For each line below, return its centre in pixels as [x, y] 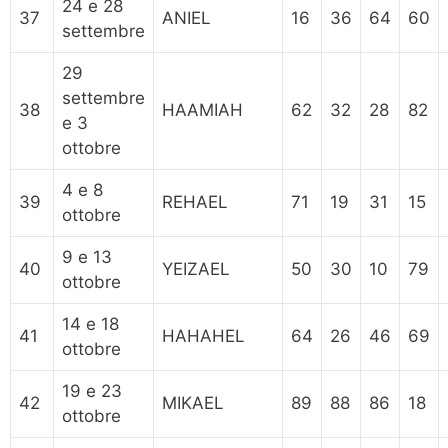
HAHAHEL [203, 335]
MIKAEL [193, 402]
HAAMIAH [202, 109]
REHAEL [195, 201]
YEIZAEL [196, 268]
